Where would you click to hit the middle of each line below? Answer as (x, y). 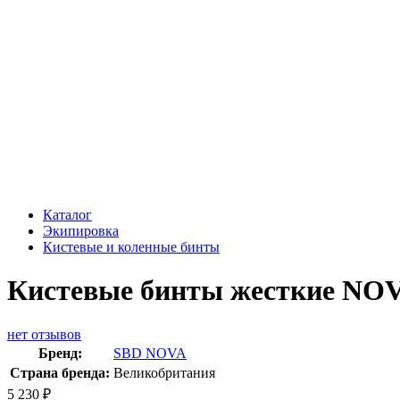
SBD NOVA (150, 353)
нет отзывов (44, 334)
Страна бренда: (60, 372)
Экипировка (81, 231)
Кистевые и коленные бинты (131, 247)
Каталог (67, 215)
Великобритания (164, 372)
